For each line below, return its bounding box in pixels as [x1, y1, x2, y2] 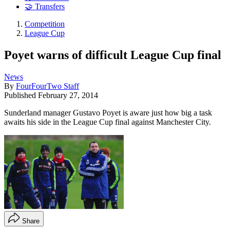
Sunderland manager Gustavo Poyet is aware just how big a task [4, 108, 212, 117]
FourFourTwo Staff [16, 81, 79, 90]
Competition [25, 20, 65, 29]
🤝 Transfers [25, 2, 65, 11]
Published [4, 90, 38, 100]
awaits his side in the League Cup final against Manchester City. [4, 117, 211, 126]
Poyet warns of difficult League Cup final [4, 48, 221, 62]
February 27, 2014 [38, 90, 98, 100]
